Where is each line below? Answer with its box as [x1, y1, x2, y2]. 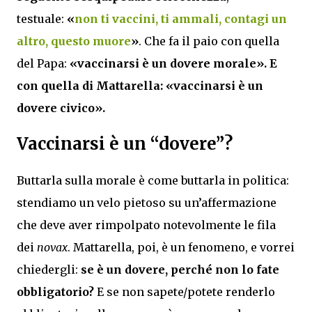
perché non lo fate [171, 262, 279, 276]
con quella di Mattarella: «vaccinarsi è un [17, 79, 263, 93]
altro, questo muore [17, 34, 131, 48]
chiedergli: [17, 262, 81, 276]
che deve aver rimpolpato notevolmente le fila [17, 217, 276, 232]
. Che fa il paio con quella [139, 34, 279, 48]
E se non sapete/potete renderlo [94, 284, 275, 299]
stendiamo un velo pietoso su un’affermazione [17, 195, 276, 210]
